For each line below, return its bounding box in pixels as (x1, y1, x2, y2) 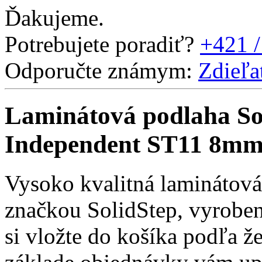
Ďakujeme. (5, 5, 104, 30)
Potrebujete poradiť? (5, 31, 194, 57)
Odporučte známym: (5, 57, 192, 83)
